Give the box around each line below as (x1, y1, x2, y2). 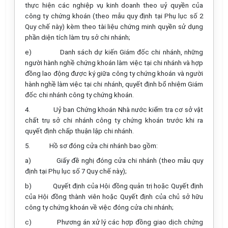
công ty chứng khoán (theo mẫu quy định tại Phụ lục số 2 (25, 12, 203, 20)
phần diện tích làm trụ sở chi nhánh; (25, 34, 130, 41)
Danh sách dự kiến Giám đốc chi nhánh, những (60, 48, 204, 56)
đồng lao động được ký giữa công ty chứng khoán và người (25, 70, 203, 77)
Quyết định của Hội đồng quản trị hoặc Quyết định (52, 182, 204, 190)
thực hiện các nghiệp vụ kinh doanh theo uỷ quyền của (25, 2, 203, 9)
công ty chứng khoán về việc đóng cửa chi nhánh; (25, 204, 174, 211)
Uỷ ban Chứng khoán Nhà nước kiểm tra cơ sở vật (53, 106, 204, 113)
